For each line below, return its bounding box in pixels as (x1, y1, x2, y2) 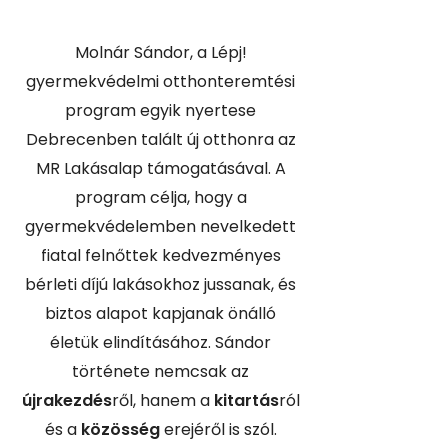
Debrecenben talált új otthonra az (25, 128, 296, 151)
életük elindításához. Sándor (50, 331, 272, 354)
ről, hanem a (111, 389, 214, 412)
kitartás (213, 389, 279, 412)
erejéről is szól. (159, 418, 277, 441)
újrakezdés (21, 389, 112, 412)
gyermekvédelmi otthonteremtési (26, 70, 296, 93)
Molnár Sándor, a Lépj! (74, 41, 247, 64)
